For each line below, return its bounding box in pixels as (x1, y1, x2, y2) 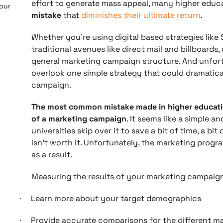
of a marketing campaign (31, 113, 126, 124)
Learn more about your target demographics (30, 193, 201, 204)
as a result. (31, 149, 72, 160)
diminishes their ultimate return (81, 10, 201, 20)
